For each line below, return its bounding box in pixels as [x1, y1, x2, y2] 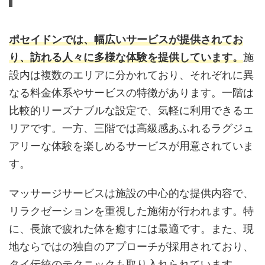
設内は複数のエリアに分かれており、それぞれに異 [9, 68, 254, 81]
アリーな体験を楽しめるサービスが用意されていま [9, 139, 254, 152]
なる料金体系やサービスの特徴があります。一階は [9, 86, 254, 99]
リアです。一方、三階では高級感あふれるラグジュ [9, 121, 254, 134]
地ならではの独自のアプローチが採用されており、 [9, 240, 254, 253]
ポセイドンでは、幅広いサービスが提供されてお [9, 33, 243, 46]
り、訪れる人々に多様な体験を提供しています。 [9, 50, 243, 63]
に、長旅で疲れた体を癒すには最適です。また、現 [9, 222, 254, 235]
